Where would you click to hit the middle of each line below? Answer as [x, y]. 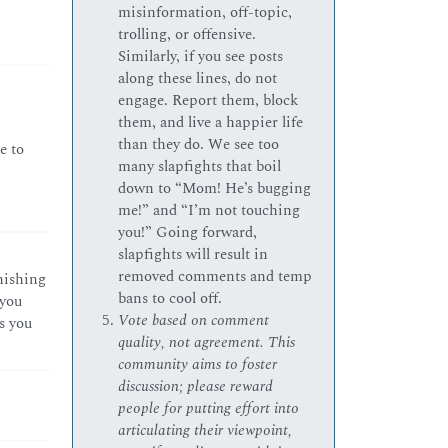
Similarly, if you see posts [201, 57]
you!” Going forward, [188, 233]
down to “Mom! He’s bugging [215, 189]
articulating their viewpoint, [205, 431]
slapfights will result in [193, 255]
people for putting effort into [209, 409]
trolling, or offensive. [187, 35]
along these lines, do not [198, 79]
